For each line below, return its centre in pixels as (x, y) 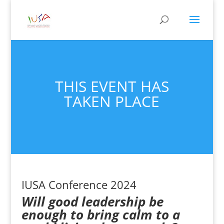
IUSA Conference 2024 (79, 184)
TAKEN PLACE (112, 101)
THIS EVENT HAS (112, 86)
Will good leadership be (92, 201)
